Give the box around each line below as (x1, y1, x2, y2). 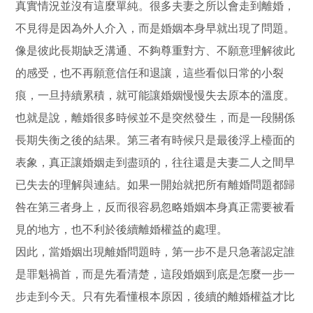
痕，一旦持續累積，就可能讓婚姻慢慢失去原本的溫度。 (15, 89, 296, 101)
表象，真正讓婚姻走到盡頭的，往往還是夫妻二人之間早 (15, 156, 296, 168)
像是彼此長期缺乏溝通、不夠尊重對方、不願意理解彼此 (15, 44, 296, 57)
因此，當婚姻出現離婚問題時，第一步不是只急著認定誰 (15, 245, 296, 258)
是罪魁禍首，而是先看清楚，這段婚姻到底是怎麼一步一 (15, 268, 296, 280)
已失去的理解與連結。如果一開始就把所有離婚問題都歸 (15, 178, 296, 191)
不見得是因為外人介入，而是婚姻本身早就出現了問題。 (15, 22, 296, 34)
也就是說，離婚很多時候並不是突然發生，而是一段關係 (15, 111, 296, 124)
